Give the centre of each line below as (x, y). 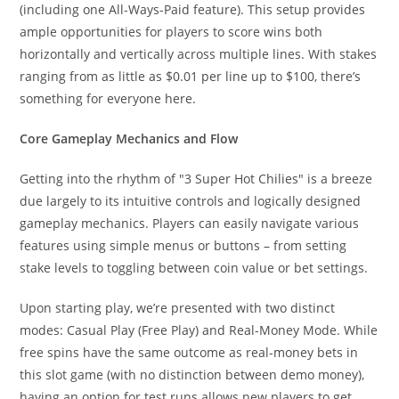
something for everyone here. (108, 98)
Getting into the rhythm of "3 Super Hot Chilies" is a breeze (196, 179)
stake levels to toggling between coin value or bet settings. (194, 268)
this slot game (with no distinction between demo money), (192, 375)
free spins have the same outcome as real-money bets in (189, 352)
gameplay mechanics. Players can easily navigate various (190, 223)
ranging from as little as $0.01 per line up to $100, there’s (191, 76)
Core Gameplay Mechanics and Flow (129, 138)
